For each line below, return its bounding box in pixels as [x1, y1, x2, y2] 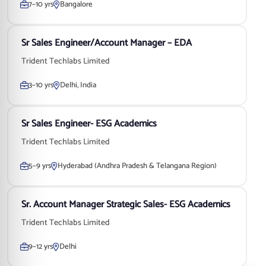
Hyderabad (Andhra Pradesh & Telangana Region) [58, 160, 217, 172]
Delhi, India [60, 79, 96, 91]
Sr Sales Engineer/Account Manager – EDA [21, 35, 192, 51]
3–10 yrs [28, 79, 53, 91]
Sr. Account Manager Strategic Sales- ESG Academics [21, 197, 230, 213]
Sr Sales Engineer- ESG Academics [21, 116, 157, 132]
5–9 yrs [28, 160, 51, 172]
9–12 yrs [28, 240, 53, 253]
